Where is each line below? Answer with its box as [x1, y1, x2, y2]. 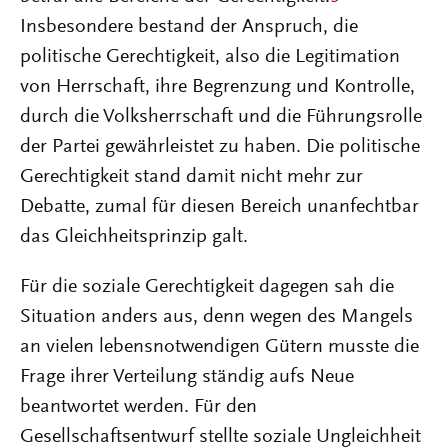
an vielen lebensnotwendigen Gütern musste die [20, 337, 419, 357]
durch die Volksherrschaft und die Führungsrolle [20, 107, 422, 127]
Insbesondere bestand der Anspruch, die [20, 17, 358, 37]
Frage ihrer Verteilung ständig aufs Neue [20, 367, 354, 387]
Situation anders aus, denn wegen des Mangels [20, 307, 413, 327]
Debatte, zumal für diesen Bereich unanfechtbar [20, 197, 419, 217]
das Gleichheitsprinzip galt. [20, 227, 248, 247]
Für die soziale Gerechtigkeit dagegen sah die [20, 277, 394, 297]
